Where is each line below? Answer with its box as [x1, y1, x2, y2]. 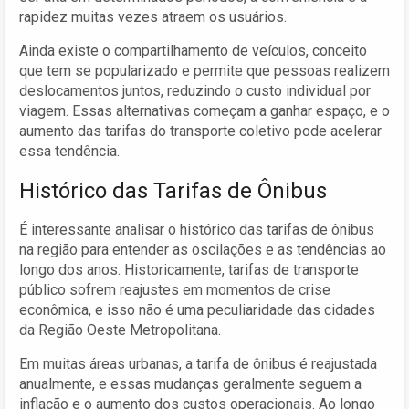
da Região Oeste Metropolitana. [19, 320, 221, 339]
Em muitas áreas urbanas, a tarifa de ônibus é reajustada [19, 354, 377, 372]
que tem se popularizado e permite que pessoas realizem [19, 61, 390, 79]
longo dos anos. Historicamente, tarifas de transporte [19, 260, 359, 278]
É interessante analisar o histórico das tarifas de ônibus [19, 220, 374, 238]
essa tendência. [19, 142, 120, 160]
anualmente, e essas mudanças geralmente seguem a [19, 374, 362, 393]
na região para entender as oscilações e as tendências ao [19, 240, 386, 258]
